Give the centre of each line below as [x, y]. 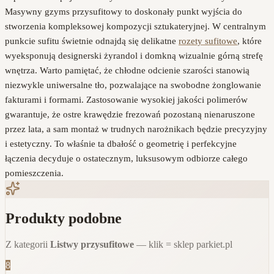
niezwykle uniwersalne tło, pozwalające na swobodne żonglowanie [133, 85]
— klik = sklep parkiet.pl [183, 244]
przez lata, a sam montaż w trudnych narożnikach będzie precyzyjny [136, 129]
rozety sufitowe [208, 41]
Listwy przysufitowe [92, 244]
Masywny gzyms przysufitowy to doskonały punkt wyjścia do [124, 11]
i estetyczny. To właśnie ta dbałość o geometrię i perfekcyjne [121, 143]
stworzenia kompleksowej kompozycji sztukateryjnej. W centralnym [135, 26]
